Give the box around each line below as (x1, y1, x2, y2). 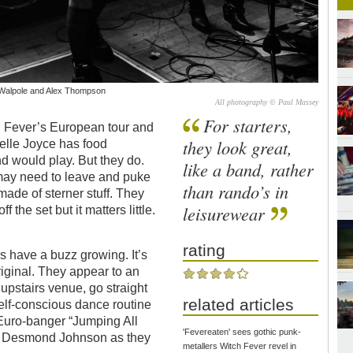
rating (183, 240, 226, 259)
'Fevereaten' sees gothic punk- (183, 326, 302, 336)
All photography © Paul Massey (215, 97, 319, 106)
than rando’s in (183, 179, 289, 203)
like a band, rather (183, 157, 314, 181)
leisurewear (183, 201, 266, 225)
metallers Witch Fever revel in (183, 340, 297, 351)
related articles (183, 295, 295, 314)
